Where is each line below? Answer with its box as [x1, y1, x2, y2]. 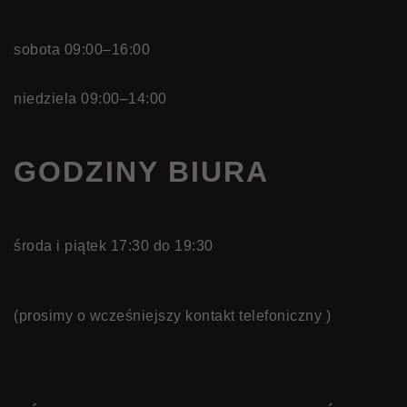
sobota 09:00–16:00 [14, 42, 150, 57]
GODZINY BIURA [14, 155, 269, 188]
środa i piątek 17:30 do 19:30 [14, 238, 213, 253]
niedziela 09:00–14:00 [14, 91, 167, 106]
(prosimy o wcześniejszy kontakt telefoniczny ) [14, 308, 331, 323]
